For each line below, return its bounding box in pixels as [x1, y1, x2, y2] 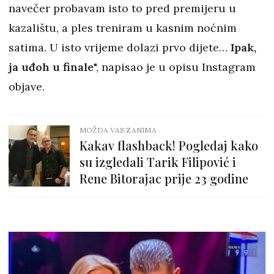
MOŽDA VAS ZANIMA [80, 125, 157, 135]
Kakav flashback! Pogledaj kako [80, 137, 258, 154]
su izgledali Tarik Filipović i [80, 154, 236, 171]
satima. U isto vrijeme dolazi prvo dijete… [9, 40, 228, 55]
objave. [9, 80, 45, 94]
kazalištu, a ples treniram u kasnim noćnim [9, 21, 237, 35]
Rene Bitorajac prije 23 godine [80, 170, 248, 187]
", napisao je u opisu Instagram [94, 60, 256, 75]
